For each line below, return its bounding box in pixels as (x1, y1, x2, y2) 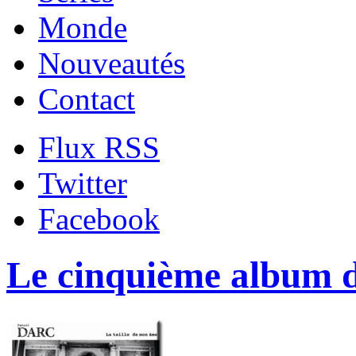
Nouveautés (38, 46, 185, 80)
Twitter (38, 166, 127, 200)
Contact (38, 82, 135, 116)
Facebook (38, 202, 160, 236)
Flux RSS (38, 130, 160, 164)
